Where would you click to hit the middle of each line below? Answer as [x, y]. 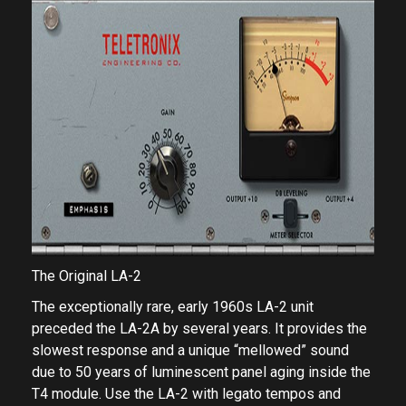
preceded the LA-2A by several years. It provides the [199, 329]
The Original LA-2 [87, 276]
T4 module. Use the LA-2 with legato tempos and [186, 394]
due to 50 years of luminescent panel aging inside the [201, 372]
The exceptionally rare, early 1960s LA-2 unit [173, 307]
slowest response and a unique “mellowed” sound [190, 350]
